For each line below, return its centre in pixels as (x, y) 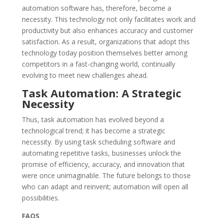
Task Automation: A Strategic (101, 93)
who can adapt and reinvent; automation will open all (105, 187)
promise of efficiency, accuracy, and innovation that (103, 164)
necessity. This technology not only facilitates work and (109, 19)
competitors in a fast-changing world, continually (98, 64)
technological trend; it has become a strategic (93, 131)
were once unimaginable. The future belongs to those (106, 176)
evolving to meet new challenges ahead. (85, 75)
